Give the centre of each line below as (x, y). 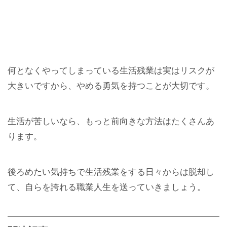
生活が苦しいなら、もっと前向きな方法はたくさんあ (111, 121)
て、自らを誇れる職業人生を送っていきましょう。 (107, 187)
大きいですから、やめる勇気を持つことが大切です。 (111, 86)
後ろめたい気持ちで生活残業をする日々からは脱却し (111, 172)
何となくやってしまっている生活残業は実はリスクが (111, 70)
